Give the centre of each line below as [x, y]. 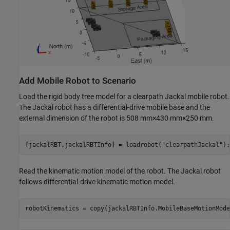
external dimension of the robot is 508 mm [86, 118]
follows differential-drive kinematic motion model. [97, 182]
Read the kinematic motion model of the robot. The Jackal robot [120, 171]
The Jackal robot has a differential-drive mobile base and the [114, 108]
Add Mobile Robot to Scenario [78, 81]
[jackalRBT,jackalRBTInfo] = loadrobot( [93, 145]
